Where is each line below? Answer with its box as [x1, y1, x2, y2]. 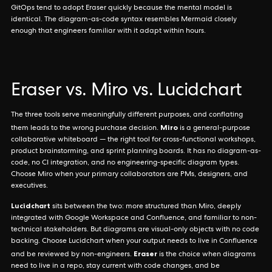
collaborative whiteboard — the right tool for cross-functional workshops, [11, 137, 256, 144]
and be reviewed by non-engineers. [11, 251, 134, 259]
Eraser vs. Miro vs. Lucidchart [11, 83, 242, 101]
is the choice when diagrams [157, 251, 256, 259]
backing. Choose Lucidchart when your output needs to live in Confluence [11, 238, 257, 245]
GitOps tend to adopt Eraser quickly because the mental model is [11, 5, 232, 12]
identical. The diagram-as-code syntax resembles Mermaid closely [11, 16, 237, 24]
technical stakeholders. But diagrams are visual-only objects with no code [11, 226, 259, 234]
